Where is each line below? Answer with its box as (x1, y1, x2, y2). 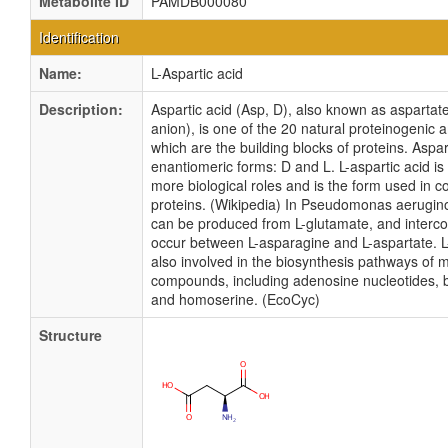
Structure (39, 325, 102, 345)
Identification (39, 27, 119, 47)
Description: (39, 99, 123, 119)
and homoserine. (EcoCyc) (151, 289, 320, 309)
